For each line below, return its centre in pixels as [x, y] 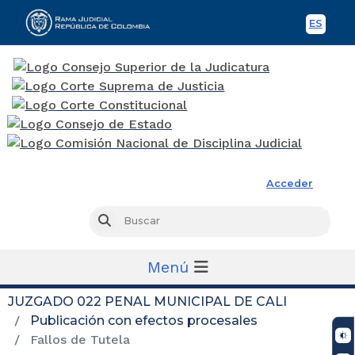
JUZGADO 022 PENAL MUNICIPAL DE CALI [147, 301]
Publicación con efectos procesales [144, 320]
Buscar [128, 221]
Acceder [290, 183]
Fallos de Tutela [78, 339]
